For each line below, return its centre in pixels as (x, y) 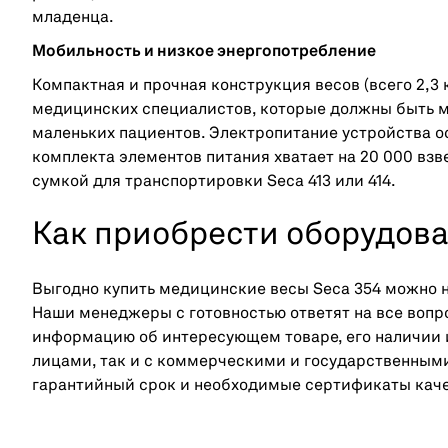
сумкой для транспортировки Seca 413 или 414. (214, 181)
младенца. (73, 17)
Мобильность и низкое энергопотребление (204, 51)
